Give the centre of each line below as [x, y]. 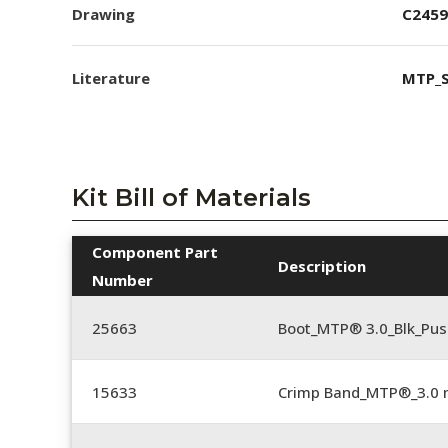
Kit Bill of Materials [191, 197]
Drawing [103, 13]
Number [122, 280]
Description [322, 266]
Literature [111, 78]
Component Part [155, 252]
